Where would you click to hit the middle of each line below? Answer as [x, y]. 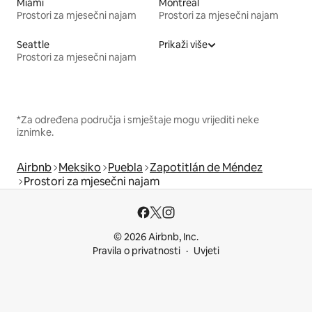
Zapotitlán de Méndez [206, 168]
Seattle [33, 45]
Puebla [125, 168]
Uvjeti [206, 251]
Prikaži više [183, 45]
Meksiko [80, 168]
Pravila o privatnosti [136, 251]
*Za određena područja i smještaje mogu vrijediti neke [138, 120]
